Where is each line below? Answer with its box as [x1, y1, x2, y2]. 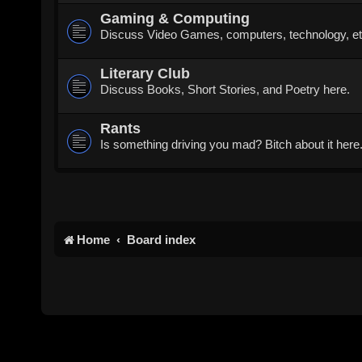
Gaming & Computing [100, 9, 250, 27]
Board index [126, 232, 196, 246]
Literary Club [100, 64, 191, 82]
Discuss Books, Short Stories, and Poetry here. [100, 82, 351, 96]
